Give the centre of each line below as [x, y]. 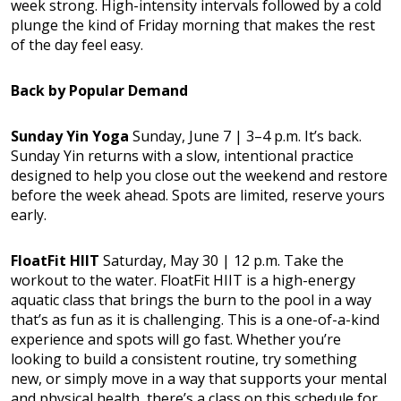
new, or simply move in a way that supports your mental [199, 378]
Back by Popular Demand [99, 90]
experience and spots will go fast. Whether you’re [176, 339]
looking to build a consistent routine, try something [184, 358]
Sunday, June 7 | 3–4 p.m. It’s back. [245, 136]
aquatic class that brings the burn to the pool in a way [191, 299]
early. [29, 214]
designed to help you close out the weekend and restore [199, 175]
